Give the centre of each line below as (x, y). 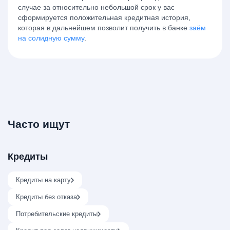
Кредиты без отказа (46, 197)
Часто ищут (39, 124)
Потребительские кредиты (57, 214)
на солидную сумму (51, 38)
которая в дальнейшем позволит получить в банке (104, 28)
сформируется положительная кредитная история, (104, 17)
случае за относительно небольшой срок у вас (96, 7)
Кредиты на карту (43, 180)
